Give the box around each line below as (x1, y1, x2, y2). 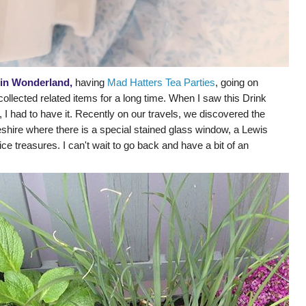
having (75, 76, 107, 89)
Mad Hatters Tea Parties (107, 76, 215, 89)
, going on (215, 76, 258, 89)
